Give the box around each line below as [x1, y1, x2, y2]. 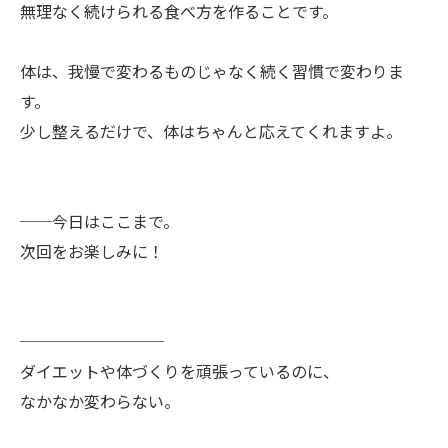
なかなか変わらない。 [20, 393, 180, 412]
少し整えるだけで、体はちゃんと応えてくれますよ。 [20, 123, 402, 142]
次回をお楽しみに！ [20, 243, 164, 262]
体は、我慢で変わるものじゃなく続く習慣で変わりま [20, 63, 404, 82]
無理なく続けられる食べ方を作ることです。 [20, 3, 338, 22]
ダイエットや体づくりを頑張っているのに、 [20, 363, 339, 382]
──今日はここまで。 [20, 213, 179, 232]
